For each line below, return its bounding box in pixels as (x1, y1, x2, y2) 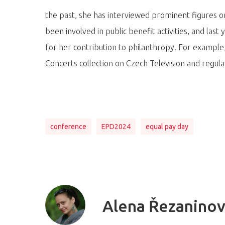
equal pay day (146, 123, 188, 131)
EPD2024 (101, 123, 131, 131)
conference (50, 123, 86, 131)
